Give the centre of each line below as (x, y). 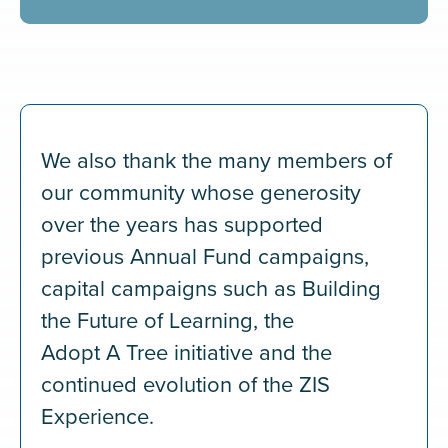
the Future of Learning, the (167, 319)
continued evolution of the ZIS (185, 383)
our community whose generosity (201, 191)
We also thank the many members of (216, 159)
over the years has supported (182, 223)
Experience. (103, 415)
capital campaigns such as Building (211, 287)
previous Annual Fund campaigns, (205, 255)
